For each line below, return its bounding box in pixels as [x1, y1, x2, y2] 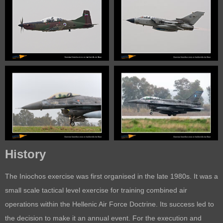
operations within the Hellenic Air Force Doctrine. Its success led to [5, 200, 214, 208]
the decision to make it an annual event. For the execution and [5, 214, 202, 222]
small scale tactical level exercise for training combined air [5, 186, 187, 194]
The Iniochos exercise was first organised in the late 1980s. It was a [5, 172, 218, 180]
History [5, 147, 46, 161]
